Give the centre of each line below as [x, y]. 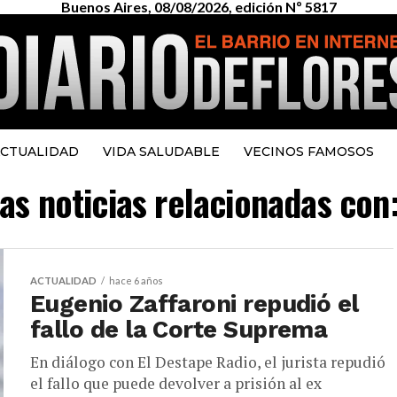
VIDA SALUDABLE [161, 152]
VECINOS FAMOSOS [308, 152]
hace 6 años [136, 280]
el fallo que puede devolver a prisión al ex [176, 383]
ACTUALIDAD [63, 280]
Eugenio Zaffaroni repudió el [195, 304]
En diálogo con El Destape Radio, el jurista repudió [208, 362]
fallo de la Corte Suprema [179, 330]
